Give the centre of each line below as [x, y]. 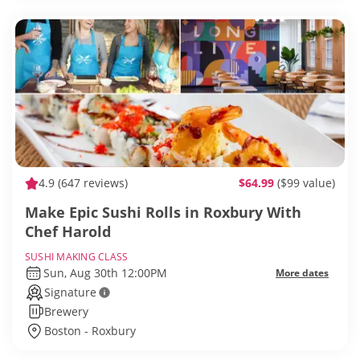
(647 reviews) [91, 183]
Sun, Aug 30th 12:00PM [105, 273]
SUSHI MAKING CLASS [77, 257]
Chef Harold [68, 232]
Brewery [66, 312]
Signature [70, 292]
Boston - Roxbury [90, 331]
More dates [302, 273]
